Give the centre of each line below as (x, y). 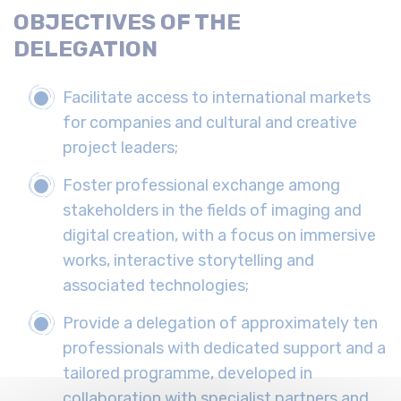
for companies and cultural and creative (210, 123)
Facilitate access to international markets (217, 98)
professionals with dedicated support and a (224, 349)
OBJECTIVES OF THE (127, 22)
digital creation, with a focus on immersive (219, 236)
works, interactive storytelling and (188, 261)
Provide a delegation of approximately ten (220, 324)
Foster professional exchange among (201, 186)
